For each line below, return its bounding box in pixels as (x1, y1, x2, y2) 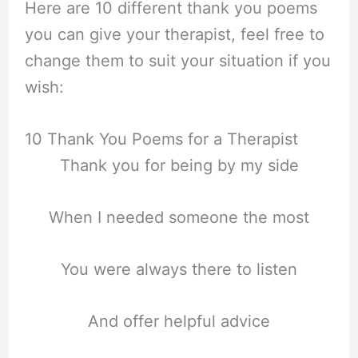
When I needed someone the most (49, 208, 309, 228)
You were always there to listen (61, 260, 297, 280)
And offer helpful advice (88, 312, 270, 332)
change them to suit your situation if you (24, 50, 331, 70)
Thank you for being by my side (59, 155, 299, 175)
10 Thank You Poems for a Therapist (24, 129, 298, 149)
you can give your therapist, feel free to (24, 24, 324, 44)
